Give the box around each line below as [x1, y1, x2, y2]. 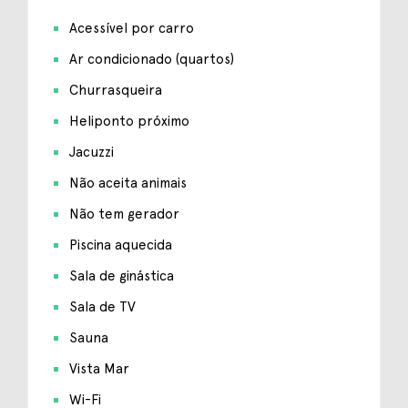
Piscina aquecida [69, 236, 173, 253]
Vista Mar [69, 360, 130, 377]
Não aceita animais [69, 174, 188, 191]
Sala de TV [69, 298, 137, 315]
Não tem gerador [69, 205, 180, 222]
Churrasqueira [69, 81, 163, 98]
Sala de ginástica [69, 267, 175, 284]
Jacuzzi [69, 143, 115, 160]
